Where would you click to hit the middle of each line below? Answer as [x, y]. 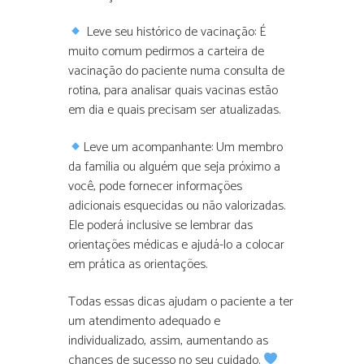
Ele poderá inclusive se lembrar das [160, 226]
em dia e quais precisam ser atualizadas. [174, 110]
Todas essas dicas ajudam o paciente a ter [181, 301]
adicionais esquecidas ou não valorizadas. [177, 206]
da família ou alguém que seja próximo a [174, 167]
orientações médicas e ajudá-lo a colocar [176, 245]
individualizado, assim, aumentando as [168, 340]
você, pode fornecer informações [155, 187]
